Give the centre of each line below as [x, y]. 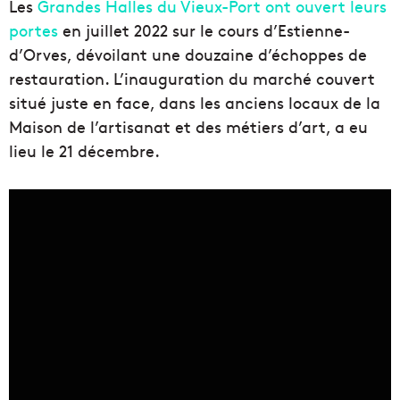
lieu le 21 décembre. [84, 151]
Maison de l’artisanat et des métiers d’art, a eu [188, 127]
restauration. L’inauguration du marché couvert [192, 79]
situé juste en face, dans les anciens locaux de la [195, 103]
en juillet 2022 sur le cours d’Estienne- [204, 30]
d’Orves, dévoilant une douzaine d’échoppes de [188, 54]
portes [33, 30]
